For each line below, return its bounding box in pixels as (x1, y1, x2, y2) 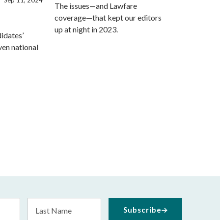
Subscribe (123, 205, 162, 214)
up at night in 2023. (54, 24, 118, 34)
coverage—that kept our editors (54, 12, 162, 22)
